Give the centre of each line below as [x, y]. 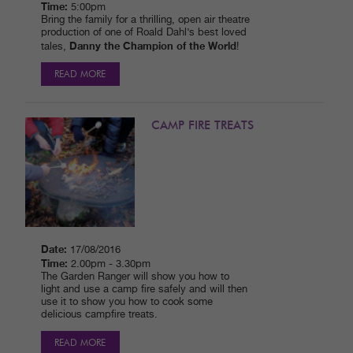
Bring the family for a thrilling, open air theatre [145, 20]
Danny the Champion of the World [152, 46]
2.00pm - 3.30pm [110, 265]
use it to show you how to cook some [126, 303]
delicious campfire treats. [99, 315]
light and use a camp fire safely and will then [144, 290]
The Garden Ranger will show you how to [135, 277]
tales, [55, 47]
